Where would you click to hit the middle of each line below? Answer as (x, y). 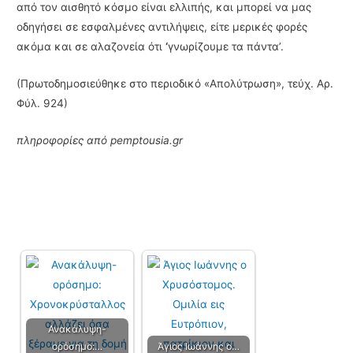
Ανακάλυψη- (78, 329)
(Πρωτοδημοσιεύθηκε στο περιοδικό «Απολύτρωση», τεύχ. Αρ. (175, 83)
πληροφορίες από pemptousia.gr (100, 140)
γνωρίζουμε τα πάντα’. (226, 46)
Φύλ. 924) (43, 103)
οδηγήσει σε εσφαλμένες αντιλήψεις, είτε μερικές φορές (162, 26)
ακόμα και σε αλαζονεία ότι (91, 46)
